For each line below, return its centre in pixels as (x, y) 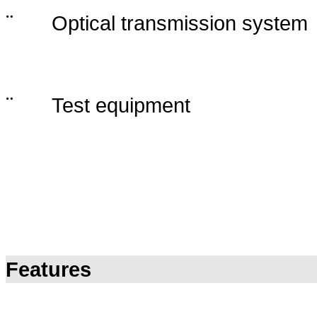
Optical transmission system (180, 23)
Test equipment (121, 105)
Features (48, 269)
